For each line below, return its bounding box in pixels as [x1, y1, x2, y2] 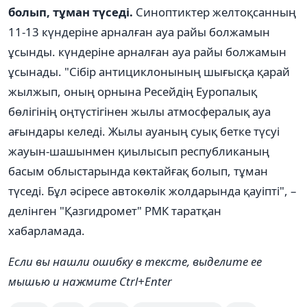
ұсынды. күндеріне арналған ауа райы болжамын [8, 43, 286, 60]
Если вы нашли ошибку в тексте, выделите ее [8, 253, 262, 269]
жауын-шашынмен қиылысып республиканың [8, 143, 269, 159]
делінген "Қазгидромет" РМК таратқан [8, 202, 221, 219]
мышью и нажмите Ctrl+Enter [8, 273, 172, 289]
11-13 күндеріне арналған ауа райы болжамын [8, 23, 270, 40]
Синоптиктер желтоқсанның [133, 3, 296, 20]
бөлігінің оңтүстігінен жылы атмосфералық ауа [8, 103, 271, 119]
